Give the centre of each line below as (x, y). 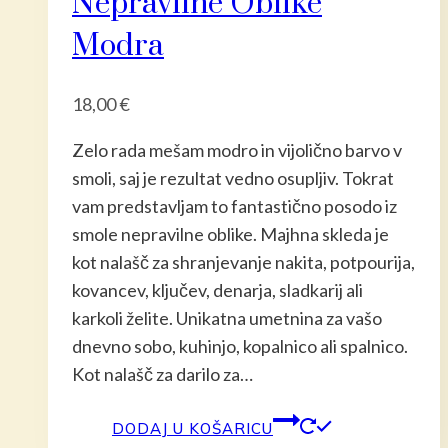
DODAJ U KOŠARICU (192, 429)
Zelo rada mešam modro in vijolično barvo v (237, 150)
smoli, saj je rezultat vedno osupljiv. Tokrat (233, 178)
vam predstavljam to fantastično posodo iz (234, 206)
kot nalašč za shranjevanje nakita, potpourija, (243, 262)
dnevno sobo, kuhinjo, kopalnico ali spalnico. (240, 346)
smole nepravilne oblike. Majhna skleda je (230, 234)
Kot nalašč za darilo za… (162, 374)
